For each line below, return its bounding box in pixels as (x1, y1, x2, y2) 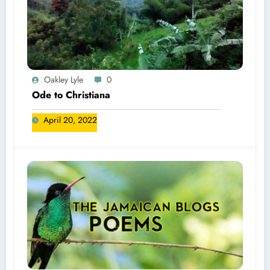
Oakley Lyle (44, 74, 83, 86)
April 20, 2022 (43, 114, 97, 127)
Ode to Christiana (32, 88, 110, 102)
